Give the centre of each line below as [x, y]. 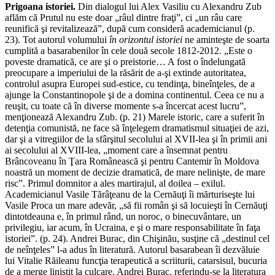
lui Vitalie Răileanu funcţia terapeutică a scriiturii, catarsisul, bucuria [136, 261]
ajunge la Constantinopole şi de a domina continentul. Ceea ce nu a [134, 95]
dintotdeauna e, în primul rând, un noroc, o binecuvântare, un [123, 217]
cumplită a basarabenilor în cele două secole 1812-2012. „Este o [129, 51]
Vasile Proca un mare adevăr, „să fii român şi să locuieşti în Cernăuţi [136, 206]
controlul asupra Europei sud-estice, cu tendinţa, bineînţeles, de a [130, 84]
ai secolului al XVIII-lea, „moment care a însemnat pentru [116, 150]
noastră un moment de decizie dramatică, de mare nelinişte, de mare [135, 172]
